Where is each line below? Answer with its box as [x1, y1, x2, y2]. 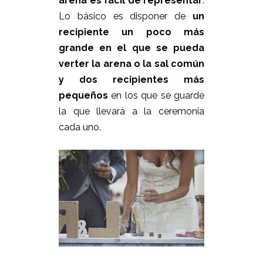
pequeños [59, 90, 108, 102]
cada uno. [59, 122, 101, 133]
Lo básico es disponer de [59, 11, 193, 22]
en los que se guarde [108, 90, 204, 102]
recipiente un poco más [59, 26, 204, 38]
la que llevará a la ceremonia [59, 106, 204, 117]
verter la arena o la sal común [59, 58, 204, 70]
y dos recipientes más [59, 74, 204, 86]
